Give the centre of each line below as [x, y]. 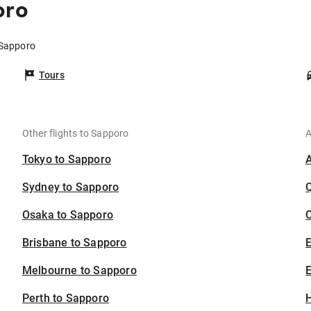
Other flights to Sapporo [75, 134]
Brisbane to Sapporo [74, 243]
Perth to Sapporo [66, 299]
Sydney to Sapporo [70, 187]
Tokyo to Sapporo [67, 160]
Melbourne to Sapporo [79, 271]
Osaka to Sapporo [68, 215]
